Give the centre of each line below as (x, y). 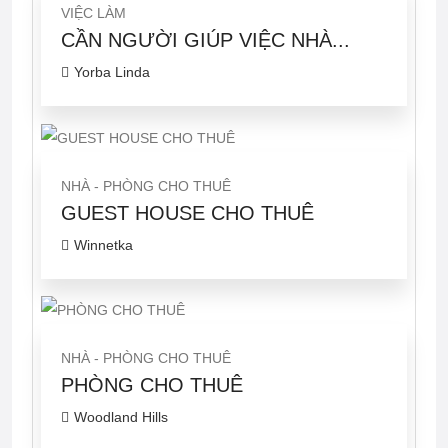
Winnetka (103, 244)
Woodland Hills (121, 416)
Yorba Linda (112, 72)
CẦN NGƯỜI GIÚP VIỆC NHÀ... (205, 40)
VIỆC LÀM (93, 13)
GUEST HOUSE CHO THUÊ (187, 212)
